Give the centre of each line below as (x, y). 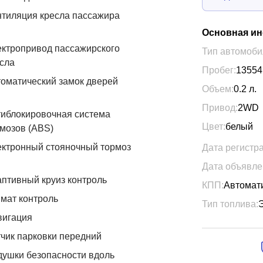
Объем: (218, 89)
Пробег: (219, 70)
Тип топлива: (230, 204)
